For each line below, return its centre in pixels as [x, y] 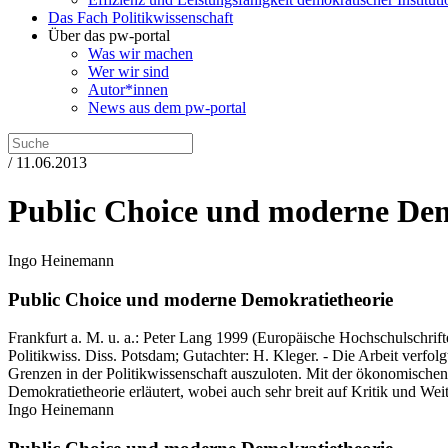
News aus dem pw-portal [167, 107]
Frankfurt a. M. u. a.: [75, 338]
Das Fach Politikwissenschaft [140, 17]
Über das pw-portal [109, 35]
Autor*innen [128, 89]
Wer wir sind [128, 71]
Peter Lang [177, 338]
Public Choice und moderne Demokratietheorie [200, 299]
